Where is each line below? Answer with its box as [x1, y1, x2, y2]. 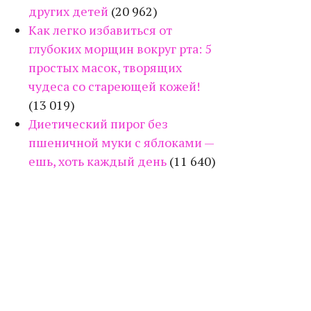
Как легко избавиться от [28, 22, 172, 38]
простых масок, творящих [28, 59, 182, 76]
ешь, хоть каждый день [28, 153, 167, 169]
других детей [28, 3, 108, 19]
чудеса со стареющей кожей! [28, 78, 200, 94]
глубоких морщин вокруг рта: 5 [28, 40, 212, 57]
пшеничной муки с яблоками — [28, 134, 214, 151]
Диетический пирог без [28, 115, 168, 132]
